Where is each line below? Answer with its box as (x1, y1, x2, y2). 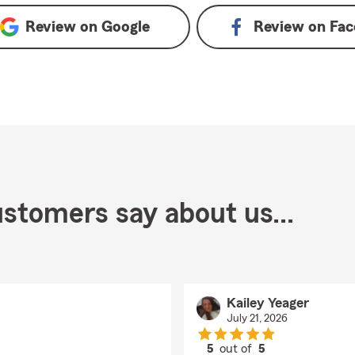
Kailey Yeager (226, 296, 309, 310)
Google (101, 19, 150, 35)
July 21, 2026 (226, 313, 288, 324)
